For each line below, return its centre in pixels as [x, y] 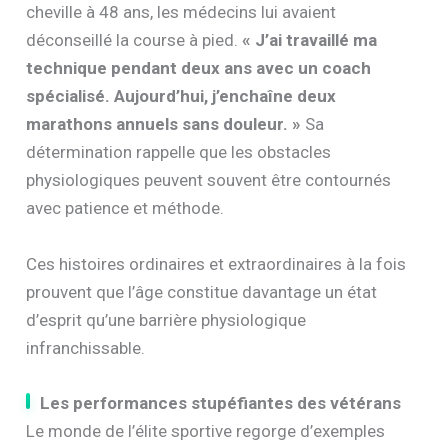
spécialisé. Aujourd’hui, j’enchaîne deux [181, 96]
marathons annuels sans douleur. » [164, 124]
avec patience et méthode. [125, 208]
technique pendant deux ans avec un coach [199, 68]
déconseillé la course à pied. [134, 40]
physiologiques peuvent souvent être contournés [209, 180]
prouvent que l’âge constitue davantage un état [202, 291]
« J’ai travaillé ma [310, 40]
